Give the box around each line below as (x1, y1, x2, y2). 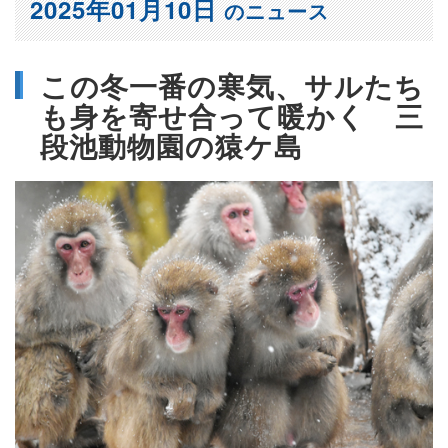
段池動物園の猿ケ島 (40, 125, 332, 167)
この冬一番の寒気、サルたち (40, 65, 424, 107)
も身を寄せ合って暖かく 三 (40, 95, 424, 137)
